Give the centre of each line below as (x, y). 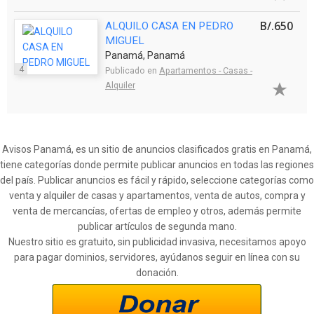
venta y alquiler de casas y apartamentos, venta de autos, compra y (157, 195)
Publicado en (132, 70)
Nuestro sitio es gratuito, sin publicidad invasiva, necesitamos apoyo (157, 241)
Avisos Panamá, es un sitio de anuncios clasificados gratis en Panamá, (157, 149)
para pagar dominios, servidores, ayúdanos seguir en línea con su (157, 257)
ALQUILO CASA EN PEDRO (169, 26)
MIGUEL (125, 40)
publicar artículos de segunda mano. (157, 226)
